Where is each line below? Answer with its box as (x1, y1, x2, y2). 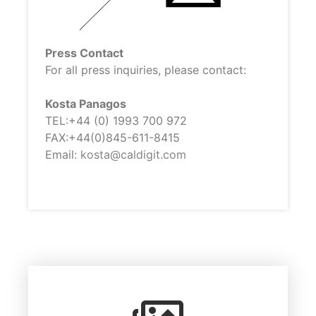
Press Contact (45, 45, 123, 60)
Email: (45, 147, 80, 162)
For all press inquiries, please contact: (45, 62, 246, 77)
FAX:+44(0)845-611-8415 (45, 130, 180, 145)
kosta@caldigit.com (80, 147, 186, 162)
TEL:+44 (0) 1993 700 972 (45, 113, 187, 128)
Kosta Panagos (45, 96, 126, 111)
